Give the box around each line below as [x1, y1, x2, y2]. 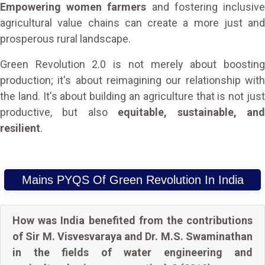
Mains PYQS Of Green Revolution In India [21, 173, 244, 186]
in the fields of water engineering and [12, 246, 253, 258]
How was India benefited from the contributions [12, 214, 253, 227]
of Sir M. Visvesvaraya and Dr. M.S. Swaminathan [12, 230, 253, 243]
